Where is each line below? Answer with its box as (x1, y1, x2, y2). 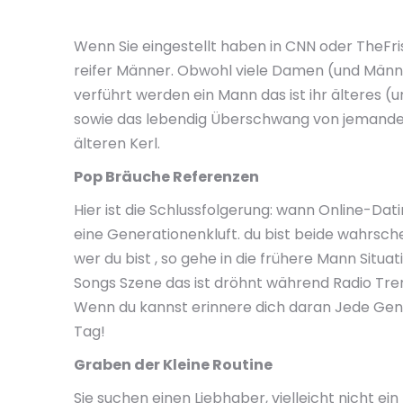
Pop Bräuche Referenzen (74, 166, 259, 187)
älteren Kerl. (74, 133, 160, 154)
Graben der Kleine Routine (74, 354, 273, 375)
